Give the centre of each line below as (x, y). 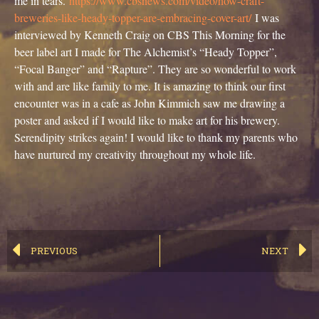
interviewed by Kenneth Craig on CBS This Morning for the (150, 34)
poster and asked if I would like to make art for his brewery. (147, 120)
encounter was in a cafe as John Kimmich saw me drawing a (150, 103)
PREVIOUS (54, 250)
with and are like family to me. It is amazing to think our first (150, 85)
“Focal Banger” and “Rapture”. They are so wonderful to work (155, 68)
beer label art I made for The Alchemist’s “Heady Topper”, (146, 51)
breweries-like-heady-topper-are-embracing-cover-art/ (133, 17)
